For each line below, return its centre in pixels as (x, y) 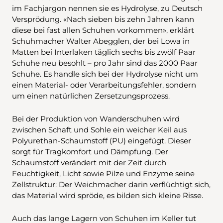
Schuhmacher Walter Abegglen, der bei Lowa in (101, 41)
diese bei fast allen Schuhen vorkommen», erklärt (103, 30)
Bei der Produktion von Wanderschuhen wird (96, 118)
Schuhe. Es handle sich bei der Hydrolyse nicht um (105, 74)
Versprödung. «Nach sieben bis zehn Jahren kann (103, 19)
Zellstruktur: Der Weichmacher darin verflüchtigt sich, (111, 184)
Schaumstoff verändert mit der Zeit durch (89, 162)
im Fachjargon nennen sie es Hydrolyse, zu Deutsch (107, 8)
